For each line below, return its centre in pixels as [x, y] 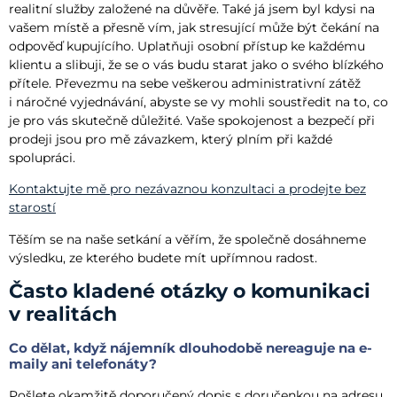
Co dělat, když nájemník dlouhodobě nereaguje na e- [191, 347]
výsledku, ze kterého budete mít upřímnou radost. [163, 257]
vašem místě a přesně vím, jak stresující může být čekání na [194, 27]
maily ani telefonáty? [83, 363]
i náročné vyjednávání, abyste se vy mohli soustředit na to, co [198, 101]
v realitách [63, 314]
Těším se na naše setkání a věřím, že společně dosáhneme [187, 239]
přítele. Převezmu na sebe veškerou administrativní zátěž [185, 83]
